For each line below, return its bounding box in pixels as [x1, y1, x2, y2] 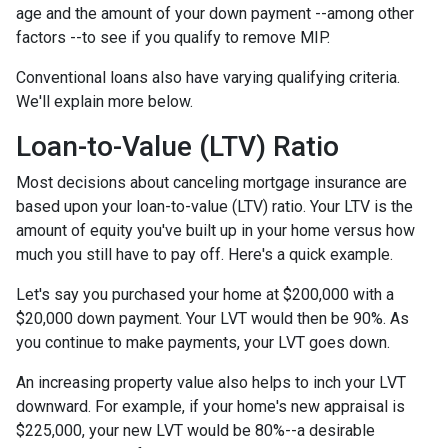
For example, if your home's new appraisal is [95, 396, 405, 416]
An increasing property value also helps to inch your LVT [16, 372, 406, 392]
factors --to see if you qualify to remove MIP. [16, 27, 330, 47]
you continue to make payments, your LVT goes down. [16, 332, 390, 352]
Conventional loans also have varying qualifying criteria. [16, 67, 400, 87]
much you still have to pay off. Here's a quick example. [16, 244, 393, 264]
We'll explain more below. [16, 91, 197, 111]
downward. [16, 396, 95, 416]
